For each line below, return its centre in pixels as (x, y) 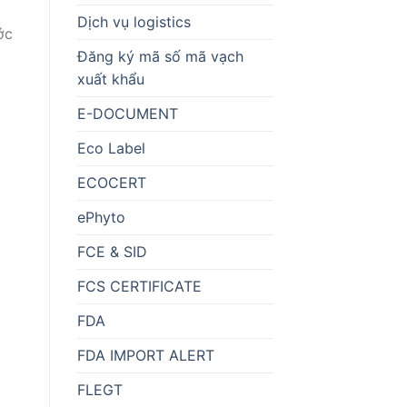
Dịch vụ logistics (134, 21)
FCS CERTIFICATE (139, 286)
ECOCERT (111, 182)
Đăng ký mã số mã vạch (160, 56)
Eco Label (111, 148)
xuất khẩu (110, 79)
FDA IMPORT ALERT (145, 355)
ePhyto (101, 217)
